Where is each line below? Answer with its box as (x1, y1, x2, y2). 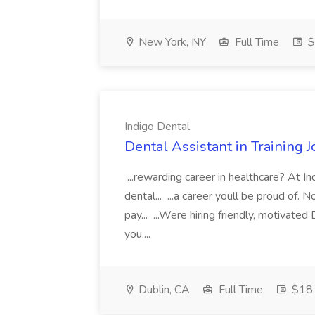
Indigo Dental (124, 119, 190, 134)
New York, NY (136, 34, 206, 50)
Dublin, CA (136, 282, 190, 297)
